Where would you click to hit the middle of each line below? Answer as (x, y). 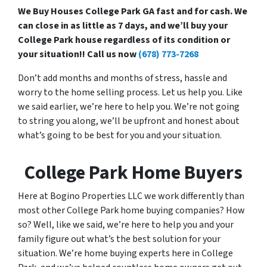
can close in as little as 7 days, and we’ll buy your (123, 26)
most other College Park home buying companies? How (131, 211)
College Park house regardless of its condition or (124, 40)
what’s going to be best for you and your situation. (120, 136)
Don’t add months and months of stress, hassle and (122, 78)
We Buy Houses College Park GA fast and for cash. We (133, 12)
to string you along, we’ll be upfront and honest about (129, 121)
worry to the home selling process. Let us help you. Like (130, 93)
